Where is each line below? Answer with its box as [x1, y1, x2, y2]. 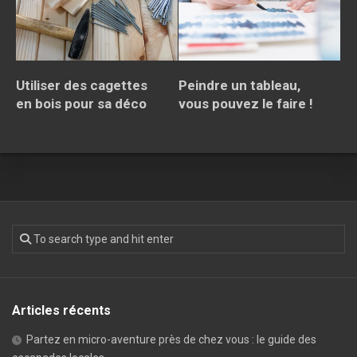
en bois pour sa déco [16, 95, 147, 112]
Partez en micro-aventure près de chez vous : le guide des [26, 332, 316, 346]
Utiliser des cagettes [16, 76, 147, 93]
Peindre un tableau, [178, 76, 300, 93]
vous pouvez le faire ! [178, 95, 313, 112]
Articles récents [12, 302, 111, 318]
